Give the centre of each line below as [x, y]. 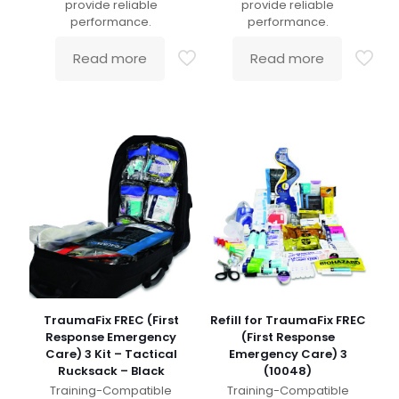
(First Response [288, 337]
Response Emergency [111, 337]
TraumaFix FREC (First [111, 320]
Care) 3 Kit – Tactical [111, 354]
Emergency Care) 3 [288, 354]
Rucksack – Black [111, 370]
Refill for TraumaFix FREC [288, 320]
